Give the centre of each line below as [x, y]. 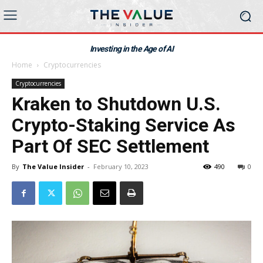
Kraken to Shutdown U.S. [116, 104]
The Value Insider [53, 166]
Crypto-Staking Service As [124, 125]
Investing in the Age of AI [131, 49]
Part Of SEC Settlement [110, 146]
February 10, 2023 [121, 166]
